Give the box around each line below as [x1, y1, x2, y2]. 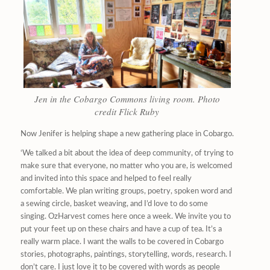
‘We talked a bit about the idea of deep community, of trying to [20, 149, 233, 158]
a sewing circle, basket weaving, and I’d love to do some [20, 200, 208, 209]
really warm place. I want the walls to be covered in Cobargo [20, 238, 224, 246]
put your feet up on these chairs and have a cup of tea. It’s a [20, 225, 222, 234]
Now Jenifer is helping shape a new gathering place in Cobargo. [20, 130, 234, 139]
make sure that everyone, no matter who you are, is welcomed [20, 162, 232, 171]
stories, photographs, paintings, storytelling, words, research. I [20, 251, 231, 259]
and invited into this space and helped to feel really [20, 175, 192, 183]
